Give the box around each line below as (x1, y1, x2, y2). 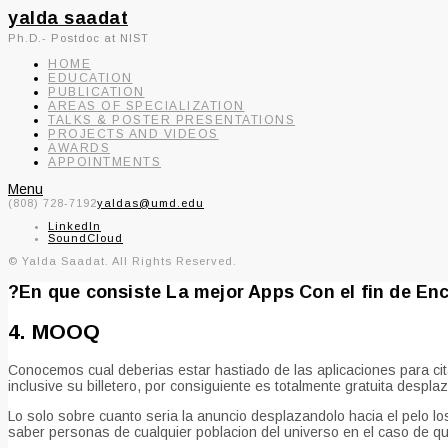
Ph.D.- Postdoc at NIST (8, 32, 149, 44)
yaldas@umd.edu (97, 197, 204, 209)
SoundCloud (48, 232, 123, 244)
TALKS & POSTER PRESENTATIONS (48, 113, 295, 127)
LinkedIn (48, 220, 101, 232)
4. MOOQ (8, 320, 101, 344)
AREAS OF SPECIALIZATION (48, 99, 245, 113)
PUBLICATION (48, 85, 145, 99)
